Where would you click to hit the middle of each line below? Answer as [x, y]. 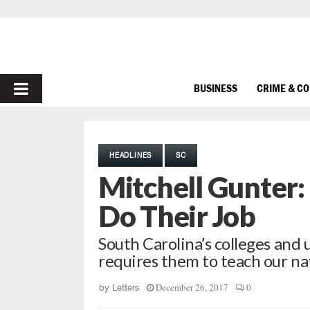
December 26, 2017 [192, 287]
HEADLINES [131, 155]
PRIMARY [49, 88]
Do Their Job [177, 216]
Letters [126, 288]
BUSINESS [216, 88]
